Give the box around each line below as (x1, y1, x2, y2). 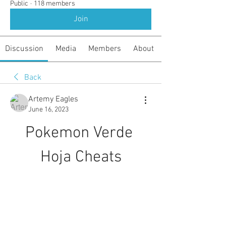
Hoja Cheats (40, 148, 122, 167)
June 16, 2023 (28, 105, 69, 114)
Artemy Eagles (28, 94, 78, 104)
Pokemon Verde (25, 124, 133, 143)
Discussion (5, 44, 43, 54)
